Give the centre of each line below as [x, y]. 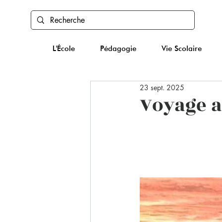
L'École [64, 49]
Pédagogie [118, 49]
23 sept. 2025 [162, 87]
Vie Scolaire [182, 49]
